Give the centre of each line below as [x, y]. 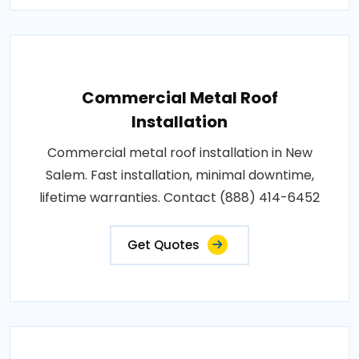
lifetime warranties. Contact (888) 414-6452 [179, 197]
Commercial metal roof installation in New [179, 152]
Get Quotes [163, 244]
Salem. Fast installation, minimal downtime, [179, 175]
